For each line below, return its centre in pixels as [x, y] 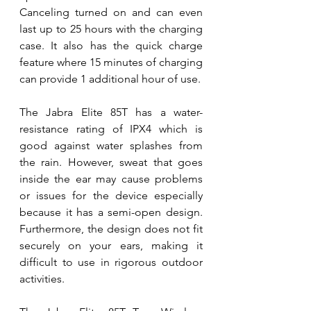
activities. [43, 278]
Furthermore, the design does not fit [111, 228]
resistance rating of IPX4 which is [111, 128]
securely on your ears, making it [111, 245]
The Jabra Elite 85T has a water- [111, 112]
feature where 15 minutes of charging [111, 62]
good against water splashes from [111, 145]
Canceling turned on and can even [111, 12]
